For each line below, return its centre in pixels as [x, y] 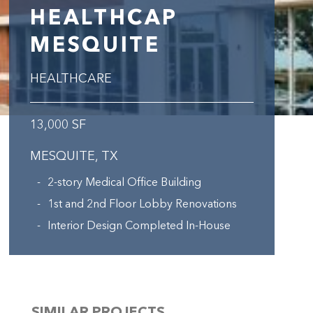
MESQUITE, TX [74, 156]
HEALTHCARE [71, 79]
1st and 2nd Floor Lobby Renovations [143, 205]
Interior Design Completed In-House [139, 226]
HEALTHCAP [104, 19]
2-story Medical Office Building [125, 183]
